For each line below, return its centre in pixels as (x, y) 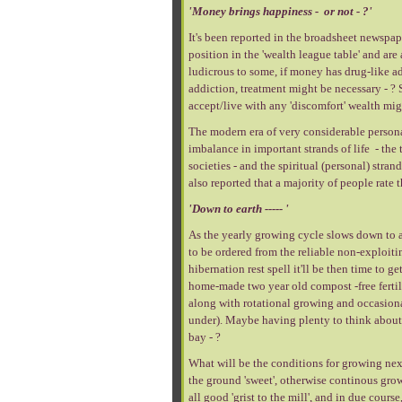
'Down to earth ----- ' (239, 209)
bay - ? (205, 337)
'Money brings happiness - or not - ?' (280, 11)
